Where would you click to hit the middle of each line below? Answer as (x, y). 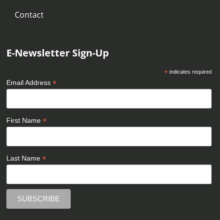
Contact (29, 15)
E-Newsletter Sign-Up (58, 53)
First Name (25, 121)
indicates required (190, 72)
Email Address (30, 83)
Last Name (25, 158)
